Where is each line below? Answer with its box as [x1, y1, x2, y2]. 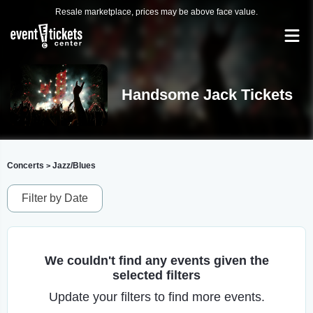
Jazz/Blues [52, 161, 96, 170]
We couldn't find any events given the [44, 254, 269, 268]
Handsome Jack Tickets [121, 86, 293, 103]
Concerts [7, 161, 44, 170]
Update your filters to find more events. [48, 290, 265, 304]
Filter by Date [22, 192, 88, 204]
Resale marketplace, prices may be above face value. [55, 7, 258, 17]
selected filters [112, 268, 201, 282]
